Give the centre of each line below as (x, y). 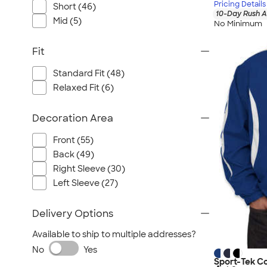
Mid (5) (67, 21)
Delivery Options (73, 214)
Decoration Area (73, 118)
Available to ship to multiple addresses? (114, 234)
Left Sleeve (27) (86, 183)
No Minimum (238, 23)
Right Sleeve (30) (89, 169)
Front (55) (73, 140)
